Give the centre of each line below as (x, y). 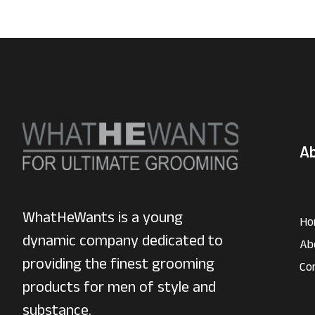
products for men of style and (119, 287)
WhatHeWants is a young (103, 217)
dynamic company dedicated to (123, 240)
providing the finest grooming (118, 263)
